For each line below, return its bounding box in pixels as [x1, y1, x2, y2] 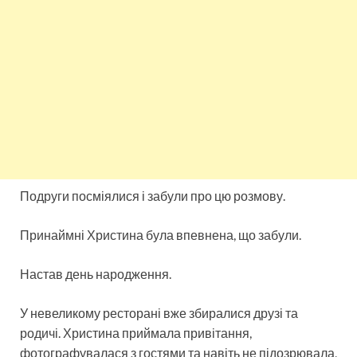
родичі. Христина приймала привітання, [20, 324, 252, 340]
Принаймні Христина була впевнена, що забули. [20, 226, 301, 242]
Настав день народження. [20, 265, 171, 281]
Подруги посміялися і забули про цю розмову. [20, 187, 285, 203]
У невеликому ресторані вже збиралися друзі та [20, 304, 298, 320]
